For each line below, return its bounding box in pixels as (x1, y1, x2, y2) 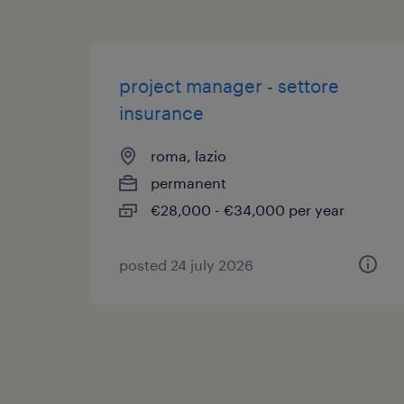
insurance (119, 101, 204, 124)
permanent (151, 173, 226, 191)
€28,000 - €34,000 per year (151, 200, 344, 218)
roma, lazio (151, 146, 226, 164)
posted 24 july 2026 (119, 255, 253, 273)
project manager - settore (119, 74, 339, 96)
